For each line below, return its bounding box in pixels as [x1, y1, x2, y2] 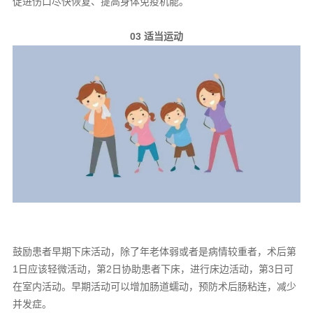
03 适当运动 [130, 30, 183, 42]
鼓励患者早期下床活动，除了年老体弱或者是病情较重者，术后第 [12, 246, 296, 258]
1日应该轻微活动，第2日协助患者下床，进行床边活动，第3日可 [12, 263, 293, 275]
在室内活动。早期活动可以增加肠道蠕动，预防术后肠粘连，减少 [12, 281, 296, 293]
